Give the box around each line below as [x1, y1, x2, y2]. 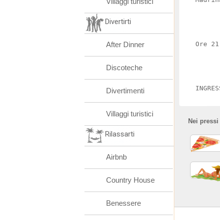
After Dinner [106, 40, 144, 49]
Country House [106, 176, 155, 184]
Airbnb [106, 153, 127, 161]
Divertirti [105, 17, 131, 26]
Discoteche [106, 63, 142, 72]
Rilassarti [105, 130, 135, 138]
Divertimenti [106, 86, 144, 95]
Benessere [106, 199, 141, 207]
